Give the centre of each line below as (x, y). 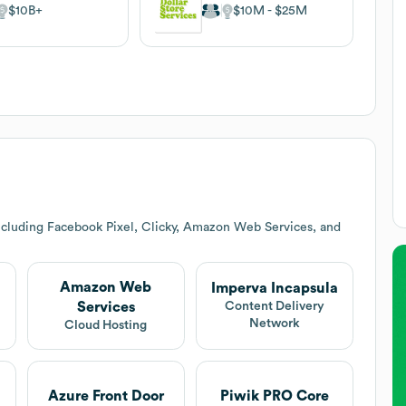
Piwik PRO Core (275, 396)
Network (275, 324)
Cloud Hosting (106, 325)
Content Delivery (275, 307)
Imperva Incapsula (275, 289)
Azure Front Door (106, 396)
